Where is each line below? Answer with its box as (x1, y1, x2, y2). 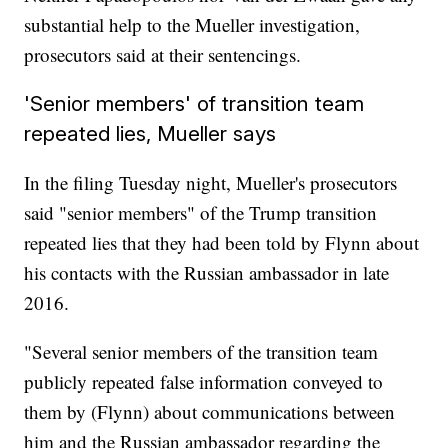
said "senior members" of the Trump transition (24, 200, 378, 226)
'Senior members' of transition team (24, 91, 365, 117)
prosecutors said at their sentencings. (24, 42, 302, 68)
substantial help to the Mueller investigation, (24, 12, 361, 38)
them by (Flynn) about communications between (24, 399, 396, 425)
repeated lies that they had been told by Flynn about (24, 230, 420, 256)
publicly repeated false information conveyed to (24, 369, 384, 395)
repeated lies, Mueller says (24, 121, 277, 147)
